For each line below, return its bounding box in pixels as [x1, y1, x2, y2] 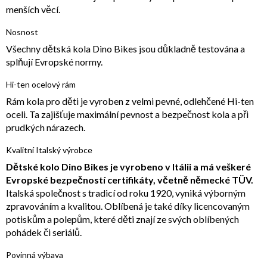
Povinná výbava [6, 250, 63, 260]
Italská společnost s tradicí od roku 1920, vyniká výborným [6, 187, 246, 199]
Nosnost [6, 27, 38, 38]
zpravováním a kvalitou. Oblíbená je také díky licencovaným [6, 200, 250, 212]
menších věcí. [6, 4, 60, 15]
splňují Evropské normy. [6, 56, 103, 68]
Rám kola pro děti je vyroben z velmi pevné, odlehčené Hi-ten [6, 95, 254, 107]
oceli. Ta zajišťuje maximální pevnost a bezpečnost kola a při [6, 108, 249, 120]
